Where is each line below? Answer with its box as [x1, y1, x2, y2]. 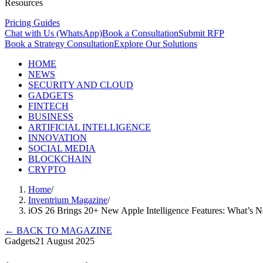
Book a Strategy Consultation [5, 39, 114, 49]
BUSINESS [28, 112, 73, 122]
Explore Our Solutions [114, 39, 197, 49]
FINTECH [28, 101, 69, 111]
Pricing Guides [5, 18, 60, 28]
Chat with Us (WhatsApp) [5, 28, 102, 38]
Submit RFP [178, 28, 224, 38]
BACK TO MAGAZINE [14, 225, 112, 235]
